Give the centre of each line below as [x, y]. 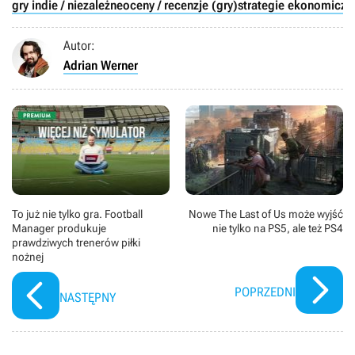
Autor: [79, 46]
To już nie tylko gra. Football [77, 214]
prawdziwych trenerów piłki [76, 242]
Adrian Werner [101, 66]
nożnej [28, 256]
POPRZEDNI [265, 292]
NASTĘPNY [88, 297]
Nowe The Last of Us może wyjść [266, 214]
